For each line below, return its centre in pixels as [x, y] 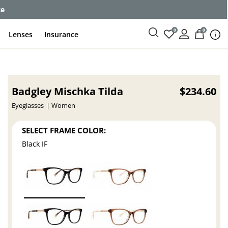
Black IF [35, 144]
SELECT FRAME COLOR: [64, 130]
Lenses [21, 34]
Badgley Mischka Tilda [68, 91]
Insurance [62, 34]
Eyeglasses [28, 106]
